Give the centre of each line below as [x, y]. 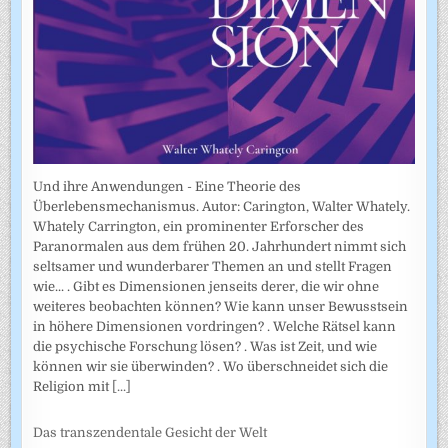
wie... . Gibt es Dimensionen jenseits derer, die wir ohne [206, 286]
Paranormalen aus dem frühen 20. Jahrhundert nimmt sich [220, 246]
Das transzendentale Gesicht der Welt [150, 433]
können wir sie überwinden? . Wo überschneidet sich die [211, 366]
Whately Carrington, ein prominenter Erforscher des [199, 226]
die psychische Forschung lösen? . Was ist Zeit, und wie [205, 346]
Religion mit [73, 386]
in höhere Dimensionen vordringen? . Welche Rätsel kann [215, 326]
